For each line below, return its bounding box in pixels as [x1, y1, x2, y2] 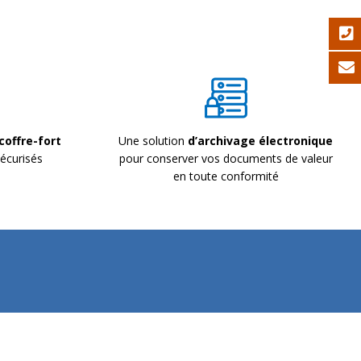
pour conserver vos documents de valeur [118, 150, 333, 166]
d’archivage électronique [188, 132, 333, 148]
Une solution [118, 132, 188, 148]
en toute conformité [172, 168, 279, 184]
